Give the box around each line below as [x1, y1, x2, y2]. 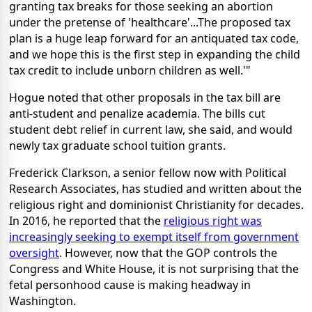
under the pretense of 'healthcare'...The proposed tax [9, 14, 290, 30]
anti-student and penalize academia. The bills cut [9, 105, 265, 121]
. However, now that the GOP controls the [59, 244, 277, 260]
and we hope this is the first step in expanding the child [9, 46, 300, 62]
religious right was [164, 212, 262, 228]
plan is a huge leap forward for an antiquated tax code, [9, 30, 299, 46]
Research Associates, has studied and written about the [9, 180, 302, 196]
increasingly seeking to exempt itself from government [9, 228, 299, 244]
